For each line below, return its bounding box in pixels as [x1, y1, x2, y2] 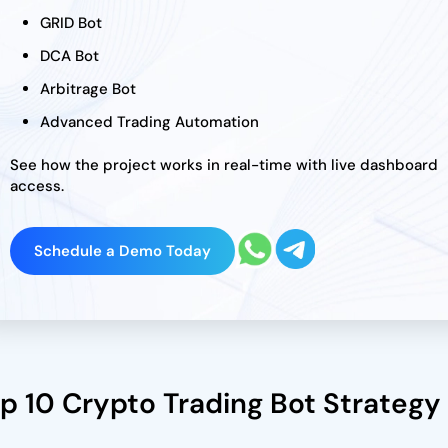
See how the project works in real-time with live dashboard [9, 155, 438, 175]
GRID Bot [39, 13, 102, 33]
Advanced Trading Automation [39, 112, 259, 132]
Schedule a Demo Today [33, 241, 211, 261]
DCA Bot [39, 46, 99, 66]
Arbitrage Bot [39, 79, 136, 99]
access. [9, 176, 64, 196]
